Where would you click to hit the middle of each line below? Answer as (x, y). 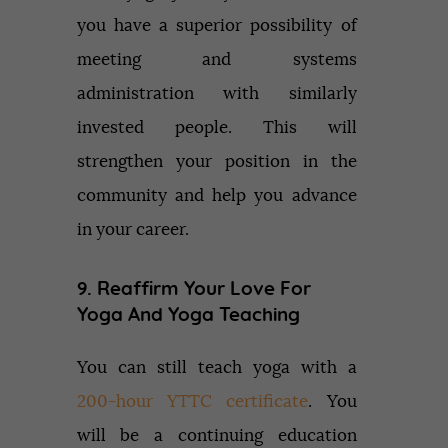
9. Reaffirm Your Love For (193, 289)
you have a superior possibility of (216, 25)
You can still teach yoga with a (216, 368)
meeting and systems (216, 59)
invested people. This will (216, 127)
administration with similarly (216, 93)
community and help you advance (216, 195)
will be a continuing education (216, 436)
